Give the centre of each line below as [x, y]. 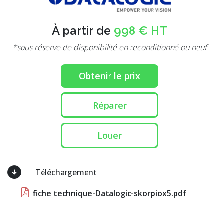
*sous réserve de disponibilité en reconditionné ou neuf [109, 47]
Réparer [109, 105]
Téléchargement [65, 172]
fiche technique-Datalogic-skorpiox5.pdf [109, 193]
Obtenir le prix [109, 76]
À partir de [83, 30]
